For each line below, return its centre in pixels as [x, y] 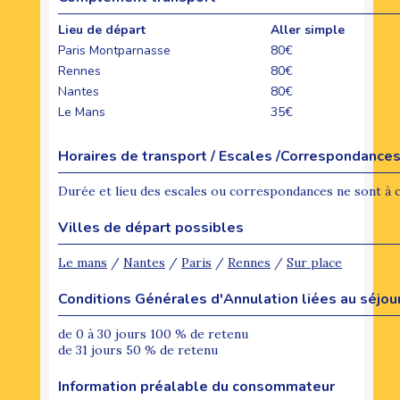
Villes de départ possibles [151, 227]
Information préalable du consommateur [196, 386]
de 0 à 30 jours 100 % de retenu [153, 333]
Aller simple [308, 29]
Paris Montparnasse [114, 50]
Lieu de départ [104, 29]
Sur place [314, 262]
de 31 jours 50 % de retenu [138, 350]
